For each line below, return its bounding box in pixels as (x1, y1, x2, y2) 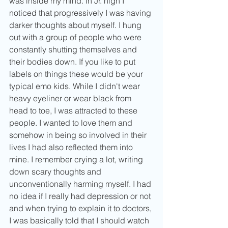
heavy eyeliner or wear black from (9, 93, 133, 104)
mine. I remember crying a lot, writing (9, 154, 145, 165)
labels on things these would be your (9, 69, 145, 79)
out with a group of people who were (9, 32, 144, 43)
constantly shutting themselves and (9, 44, 139, 55)
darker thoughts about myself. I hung (9, 20, 144, 31)
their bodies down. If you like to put (9, 56, 137, 67)
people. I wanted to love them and (9, 118, 134, 128)
